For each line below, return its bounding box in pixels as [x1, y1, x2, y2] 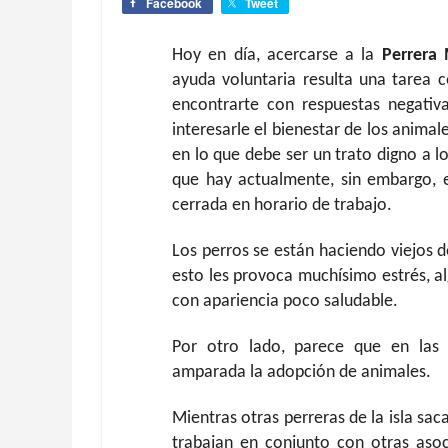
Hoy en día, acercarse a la [172, 46, 382, 65]
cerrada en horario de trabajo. [172, 196, 392, 215]
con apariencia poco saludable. [172, 292, 398, 311]
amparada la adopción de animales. [172, 363, 431, 382]
